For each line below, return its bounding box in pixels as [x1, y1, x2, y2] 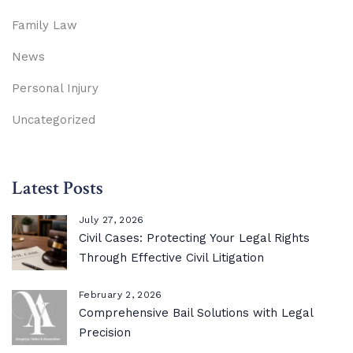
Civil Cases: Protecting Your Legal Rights [79, 230, 310, 245]
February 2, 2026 [79, 288, 162, 300]
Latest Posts [12, 175, 103, 200]
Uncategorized [12, 112, 95, 127]
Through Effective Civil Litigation [79, 250, 264, 265]
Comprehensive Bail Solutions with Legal [79, 305, 313, 320]
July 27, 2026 [79, 214, 144, 225]
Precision [79, 325, 131, 340]
